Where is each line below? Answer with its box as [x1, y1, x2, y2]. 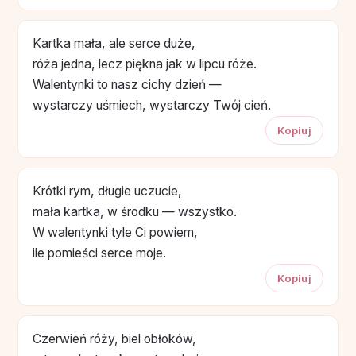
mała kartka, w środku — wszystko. [33, 203, 237, 219]
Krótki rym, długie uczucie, [33, 183, 182, 199]
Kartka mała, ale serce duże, [33, 35, 195, 51]
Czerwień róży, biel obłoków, [33, 331, 196, 346]
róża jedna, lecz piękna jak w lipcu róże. [33, 56, 257, 72]
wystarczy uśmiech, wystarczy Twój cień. [33, 97, 271, 113]
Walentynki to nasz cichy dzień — [33, 76, 222, 92]
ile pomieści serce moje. [33, 245, 166, 261]
